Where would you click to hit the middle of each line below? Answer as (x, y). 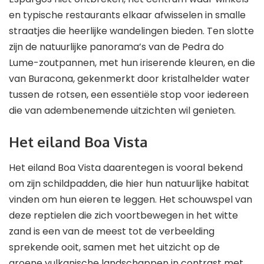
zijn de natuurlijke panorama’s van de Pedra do (116, 47)
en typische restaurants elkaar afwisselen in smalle (127, 15)
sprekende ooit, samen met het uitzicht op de (114, 247)
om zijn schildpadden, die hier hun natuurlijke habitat (129, 184)
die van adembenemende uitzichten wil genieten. (122, 110)
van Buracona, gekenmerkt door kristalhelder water (129, 79)
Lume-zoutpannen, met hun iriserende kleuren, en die (132, 63)
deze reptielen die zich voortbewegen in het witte (123, 216)
